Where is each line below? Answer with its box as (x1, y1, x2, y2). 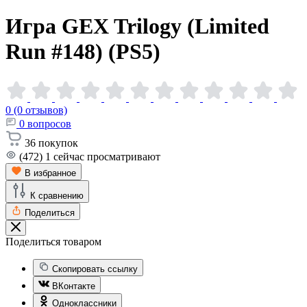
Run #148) (5, 39, 108, 64)
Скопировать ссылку (52, 263, 138, 274)
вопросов (27, 117, 71, 130)
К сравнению (30, 190, 84, 201)
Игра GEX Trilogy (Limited (5, 14, 269, 39)
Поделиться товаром (5, 235, 101, 247)
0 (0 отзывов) (5, 103, 67, 116)
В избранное (25, 167, 76, 178)
